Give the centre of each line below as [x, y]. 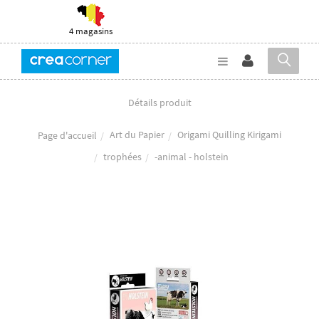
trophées [122, 156]
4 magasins [91, 31]
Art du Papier [137, 135]
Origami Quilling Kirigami [229, 135]
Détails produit [159, 103]
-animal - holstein [192, 156]
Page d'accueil [67, 135]
